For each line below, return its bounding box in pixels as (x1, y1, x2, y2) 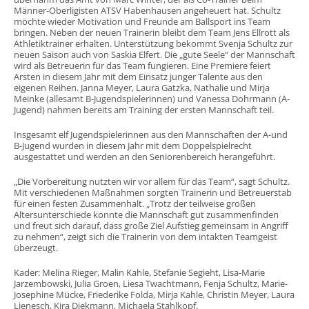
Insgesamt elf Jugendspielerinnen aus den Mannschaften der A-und (13, 128, 288, 141)
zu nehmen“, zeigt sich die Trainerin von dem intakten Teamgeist (13, 230, 277, 243)
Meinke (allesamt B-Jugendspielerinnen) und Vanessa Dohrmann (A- (13, 92, 290, 105)
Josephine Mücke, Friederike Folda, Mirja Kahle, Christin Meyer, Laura (13, 288, 295, 301)
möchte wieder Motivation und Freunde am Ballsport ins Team (13, 15, 270, 28)
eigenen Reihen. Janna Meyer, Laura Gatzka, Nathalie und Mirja (13, 81, 270, 94)
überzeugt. (13, 241, 58, 254)
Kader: (13, 266, 40, 279)
